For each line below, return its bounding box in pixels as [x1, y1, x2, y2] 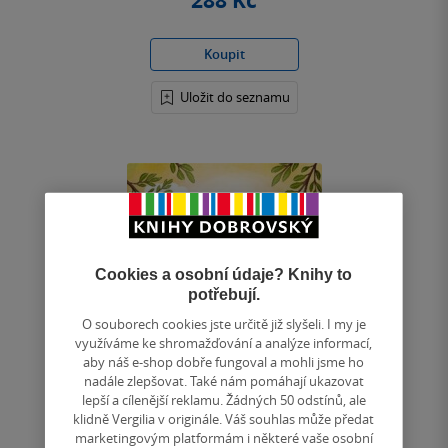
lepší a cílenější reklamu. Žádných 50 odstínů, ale [81, 390, 366, 408]
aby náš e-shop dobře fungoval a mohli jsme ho [83, 352, 365, 370]
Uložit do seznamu [179, 88, 290, 107]
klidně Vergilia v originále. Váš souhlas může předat [73, 409, 375, 427]
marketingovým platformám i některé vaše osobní [74, 428, 373, 446]
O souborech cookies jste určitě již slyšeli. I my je [81, 314, 366, 332]
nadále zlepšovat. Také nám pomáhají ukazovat [83, 371, 364, 389]
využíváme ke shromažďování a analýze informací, [75, 333, 373, 351]
